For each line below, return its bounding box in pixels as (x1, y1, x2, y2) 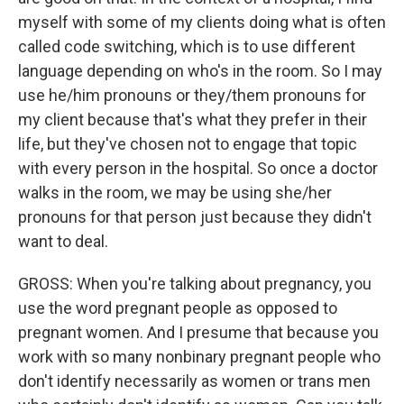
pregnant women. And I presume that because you (18, 323, 379, 342)
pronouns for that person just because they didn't (18, 207, 372, 226)
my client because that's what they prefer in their (18, 110, 367, 129)
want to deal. (18, 232, 108, 251)
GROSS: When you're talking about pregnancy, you (18, 274, 372, 293)
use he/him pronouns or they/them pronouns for (18, 86, 366, 105)
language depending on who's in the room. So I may (18, 61, 382, 80)
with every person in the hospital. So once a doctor (18, 159, 378, 178)
